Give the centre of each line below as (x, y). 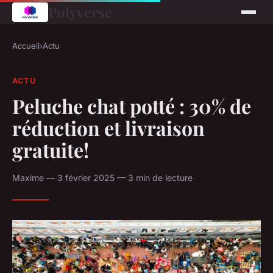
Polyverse (80, 12)
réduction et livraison (108, 127)
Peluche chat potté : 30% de (132, 105)
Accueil (26, 46)
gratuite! (51, 149)
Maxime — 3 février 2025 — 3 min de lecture (102, 177)
